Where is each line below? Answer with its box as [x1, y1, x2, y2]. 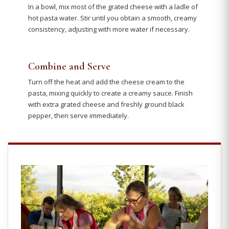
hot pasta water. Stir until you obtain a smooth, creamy [28, 13, 197, 22]
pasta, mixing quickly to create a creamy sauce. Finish [28, 88, 193, 98]
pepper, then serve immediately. [28, 111, 129, 120]
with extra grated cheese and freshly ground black [28, 100, 185, 109]
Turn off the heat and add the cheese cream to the [28, 77, 185, 86]
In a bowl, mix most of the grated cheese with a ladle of [28, 2, 198, 11]
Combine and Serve [28, 60, 110, 73]
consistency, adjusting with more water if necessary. [28, 25, 190, 34]
